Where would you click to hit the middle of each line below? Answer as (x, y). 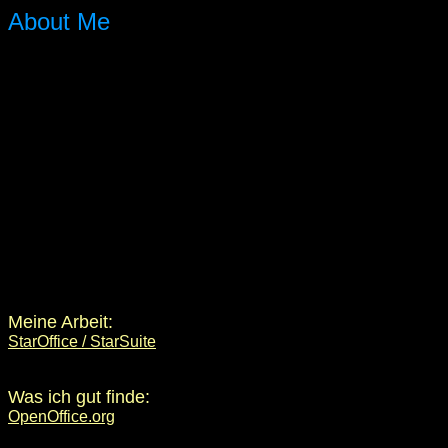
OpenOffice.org (61, 416)
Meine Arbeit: (60, 322)
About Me (59, 21)
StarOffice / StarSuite (82, 341)
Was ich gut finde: (79, 397)
